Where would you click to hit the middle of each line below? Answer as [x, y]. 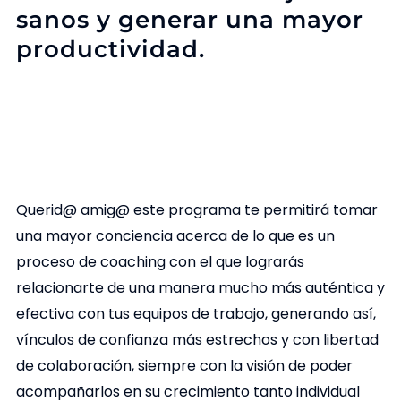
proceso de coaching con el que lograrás [160, 262]
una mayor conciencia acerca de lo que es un [175, 236]
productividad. [110, 49]
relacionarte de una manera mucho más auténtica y [200, 288]
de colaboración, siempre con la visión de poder [184, 366]
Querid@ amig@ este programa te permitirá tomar [196, 210]
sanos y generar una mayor [189, 19]
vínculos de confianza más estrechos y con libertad [197, 340]
